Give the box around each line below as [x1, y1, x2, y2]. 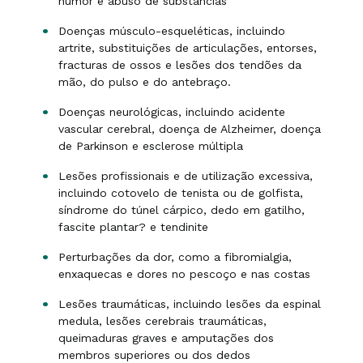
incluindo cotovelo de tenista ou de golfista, [58, 186, 303, 199]
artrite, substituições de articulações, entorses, [58, 41, 317, 54]
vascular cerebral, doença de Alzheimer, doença [58, 122, 321, 135]
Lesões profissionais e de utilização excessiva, [58, 169, 313, 182]
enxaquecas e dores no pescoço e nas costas [58, 267, 310, 280]
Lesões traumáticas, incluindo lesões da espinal [58, 297, 321, 310]
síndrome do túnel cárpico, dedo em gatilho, [58, 203, 305, 216]
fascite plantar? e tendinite [58, 220, 208, 233]
